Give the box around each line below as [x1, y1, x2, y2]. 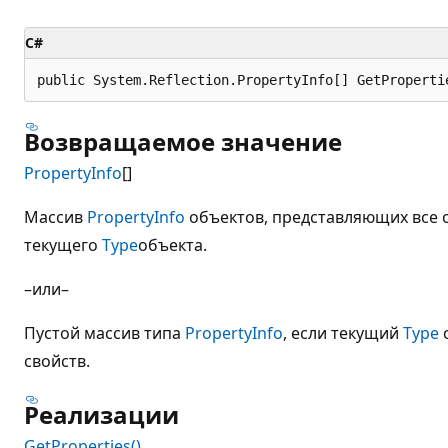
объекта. [138, 233, 207, 256]
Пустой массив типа [24, 321, 185, 344]
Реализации [24, 397, 179, 431]
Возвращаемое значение [24, 124, 342, 158]
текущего [24, 233, 102, 256]
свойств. [24, 349, 90, 372]
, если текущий [283, 321, 403, 344]
